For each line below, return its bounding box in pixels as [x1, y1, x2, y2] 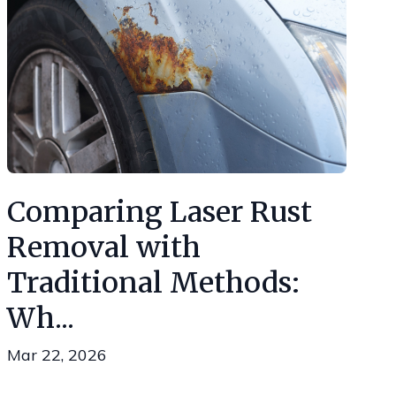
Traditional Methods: [7, 265, 300, 301]
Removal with [7, 230, 201, 265]
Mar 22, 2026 [7, 345, 107, 365]
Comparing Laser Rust [7, 194, 312, 230]
